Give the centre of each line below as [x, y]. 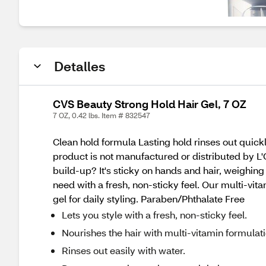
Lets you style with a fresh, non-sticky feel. [154, 215]
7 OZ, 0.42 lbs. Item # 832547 [102, 115]
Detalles [80, 66]
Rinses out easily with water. [123, 250]
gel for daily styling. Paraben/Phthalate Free [149, 199]
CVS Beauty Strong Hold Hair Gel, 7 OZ [150, 104]
